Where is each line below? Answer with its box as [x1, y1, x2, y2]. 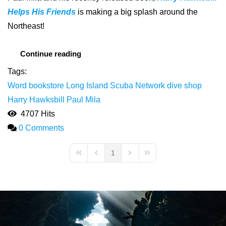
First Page [74, 153, 106, 161]
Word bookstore [8, 81, 64, 90]
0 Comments [19, 123, 64, 132]
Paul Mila [67, 95, 100, 104]
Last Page [142, 153, 175, 161]
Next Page [125, 153, 158, 161]
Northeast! [8, 21, 44, 30]
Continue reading [20, 49, 81, 58]
